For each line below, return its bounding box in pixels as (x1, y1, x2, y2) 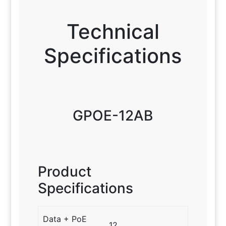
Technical (66, 19, 159, 44)
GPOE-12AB (73, 106, 153, 124)
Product (37, 162, 91, 180)
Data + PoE (43, 213, 87, 224)
